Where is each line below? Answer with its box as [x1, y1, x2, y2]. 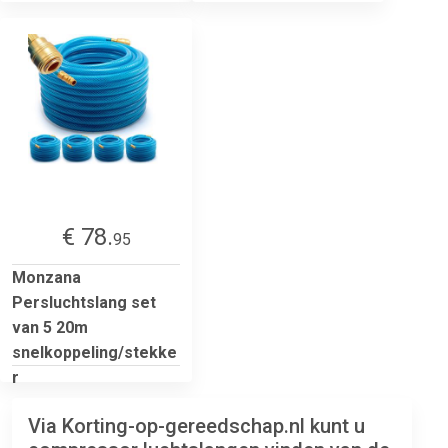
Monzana [12, 267, 81, 287]
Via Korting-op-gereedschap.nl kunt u [28, 413, 365, 438]
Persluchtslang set [12, 292, 156, 312]
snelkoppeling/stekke [12, 342, 177, 362]
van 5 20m [12, 317, 88, 337]
